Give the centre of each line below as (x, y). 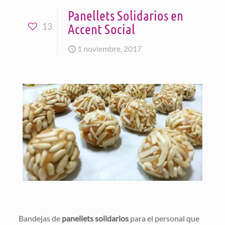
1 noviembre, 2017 (109, 48)
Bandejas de (40, 218)
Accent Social (101, 29)
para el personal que (164, 218)
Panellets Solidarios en (126, 15)
